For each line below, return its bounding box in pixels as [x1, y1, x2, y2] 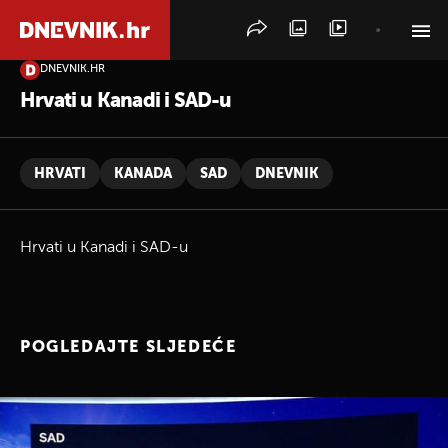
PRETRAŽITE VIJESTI [39, 85, 149, 96]
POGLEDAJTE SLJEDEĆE [20, 340, 237, 356]
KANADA [114, 167, 172, 181]
